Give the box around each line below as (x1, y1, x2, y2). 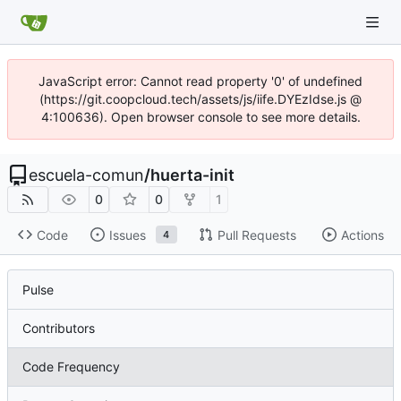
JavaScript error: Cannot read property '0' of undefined (38, 73, 363, 89)
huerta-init (150, 166, 235, 184)
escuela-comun (29, 166, 144, 184)
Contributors (22, 320, 95, 337)
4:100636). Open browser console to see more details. (40, 109, 361, 124)
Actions (340, 226, 384, 243)
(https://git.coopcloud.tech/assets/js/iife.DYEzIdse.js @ (39, 91, 362, 107)
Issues (108, 226, 146, 243)
